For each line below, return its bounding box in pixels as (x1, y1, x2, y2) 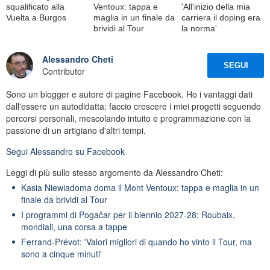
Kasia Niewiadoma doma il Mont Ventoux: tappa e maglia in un (21, 181, 259, 193)
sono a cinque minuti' (21, 247, 102, 260)
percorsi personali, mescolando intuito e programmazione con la (6, 111, 251, 124)
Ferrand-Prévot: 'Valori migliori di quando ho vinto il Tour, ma (21, 235, 252, 248)
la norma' (181, 23, 217, 33)
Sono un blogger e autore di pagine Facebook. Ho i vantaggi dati (6, 87, 253, 100)
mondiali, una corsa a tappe (21, 220, 127, 233)
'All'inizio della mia (181, 1, 250, 11)
